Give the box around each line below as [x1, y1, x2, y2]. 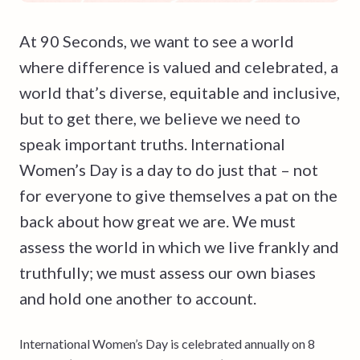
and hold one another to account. [19, 288, 256, 308]
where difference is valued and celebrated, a [19, 56, 338, 76]
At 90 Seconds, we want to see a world [19, 31, 294, 51]
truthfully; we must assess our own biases [19, 262, 316, 282]
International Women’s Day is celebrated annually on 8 [19, 335, 315, 351]
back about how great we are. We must [19, 211, 296, 231]
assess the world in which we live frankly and [19, 236, 339, 256]
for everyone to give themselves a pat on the [19, 185, 337, 205]
